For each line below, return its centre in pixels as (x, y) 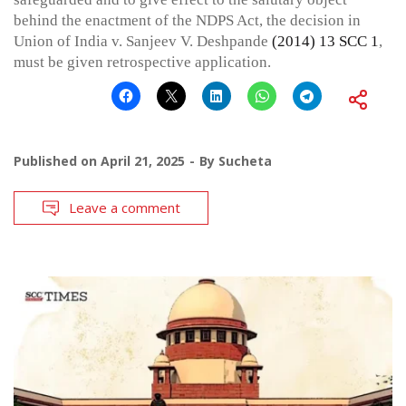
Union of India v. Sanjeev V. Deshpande (143, 42)
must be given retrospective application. (142, 63)
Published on (57, 161)
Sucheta (245, 161)
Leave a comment (125, 208)
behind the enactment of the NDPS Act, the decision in (187, 21)
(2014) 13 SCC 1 (325, 42)
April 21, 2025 (143, 161)
